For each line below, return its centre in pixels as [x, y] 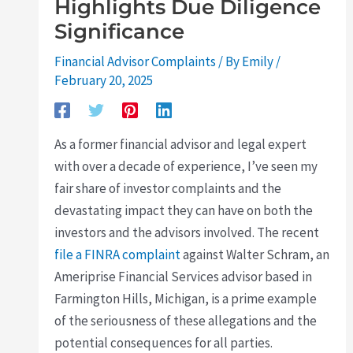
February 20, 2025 [104, 80]
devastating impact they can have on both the [184, 210]
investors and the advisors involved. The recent [187, 232]
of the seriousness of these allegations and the [186, 321]
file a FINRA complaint [118, 255]
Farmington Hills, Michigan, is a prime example [186, 299]
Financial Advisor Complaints [136, 61]
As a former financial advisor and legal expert [181, 144]
